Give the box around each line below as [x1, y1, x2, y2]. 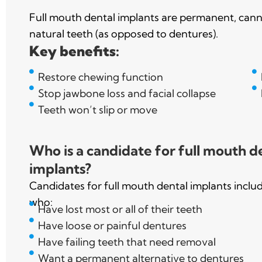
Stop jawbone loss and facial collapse [38, 86, 216, 100]
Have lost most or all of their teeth [38, 202, 202, 216]
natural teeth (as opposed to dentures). [29, 26, 218, 40]
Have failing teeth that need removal [38, 235, 216, 249]
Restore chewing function [38, 70, 163, 84]
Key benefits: [29, 42, 119, 60]
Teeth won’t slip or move [38, 102, 157, 116]
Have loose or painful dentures [38, 218, 187, 232]
